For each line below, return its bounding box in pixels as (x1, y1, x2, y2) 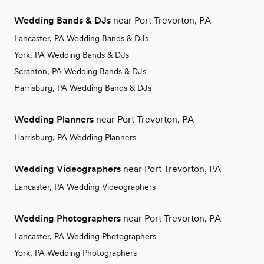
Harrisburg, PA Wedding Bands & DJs (14, 82, 151, 93)
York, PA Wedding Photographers (14, 247, 137, 258)
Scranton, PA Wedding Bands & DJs (14, 66, 146, 76)
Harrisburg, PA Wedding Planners (14, 132, 136, 142)
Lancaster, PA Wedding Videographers (14, 181, 156, 192)
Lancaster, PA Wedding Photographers (14, 231, 156, 241)
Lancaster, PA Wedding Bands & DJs (14, 33, 148, 43)
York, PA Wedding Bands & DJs (14, 49, 129, 60)
